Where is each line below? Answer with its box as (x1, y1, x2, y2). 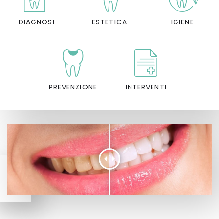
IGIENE (171, 17, 194, 27)
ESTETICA (92, 17, 127, 27)
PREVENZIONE (48, 82, 97, 92)
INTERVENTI (125, 82, 167, 92)
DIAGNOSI (18, 17, 55, 27)
